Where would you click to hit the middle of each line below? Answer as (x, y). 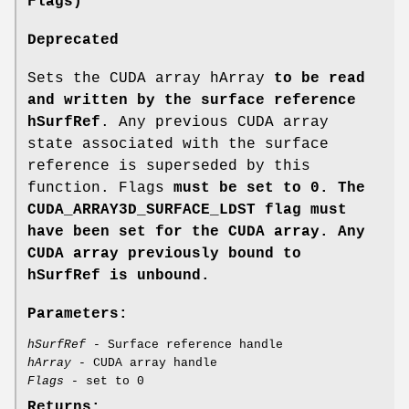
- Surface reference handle (184, 344)
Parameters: (78, 314)
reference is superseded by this (169, 166)
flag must (301, 210)
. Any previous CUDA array (215, 122)
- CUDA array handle (144, 362)
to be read (315, 78)
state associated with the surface (178, 144)
